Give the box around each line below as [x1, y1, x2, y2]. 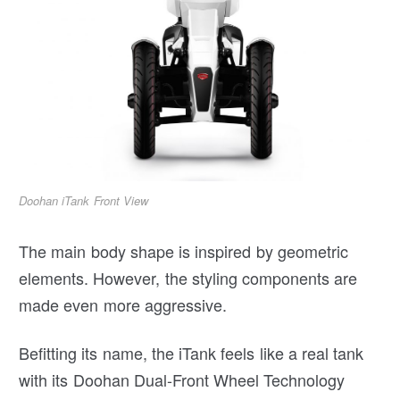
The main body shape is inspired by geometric [19, 238, 348, 262]
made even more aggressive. [19, 292, 227, 316]
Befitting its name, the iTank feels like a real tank [19, 340, 364, 364]
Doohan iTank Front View [19, 191, 148, 209]
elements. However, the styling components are [19, 265, 358, 289]
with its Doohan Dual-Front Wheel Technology [19, 367, 346, 391]
